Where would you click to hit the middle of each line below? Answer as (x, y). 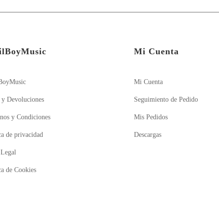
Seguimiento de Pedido (166, 99)
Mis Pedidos (151, 117)
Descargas (148, 135)
